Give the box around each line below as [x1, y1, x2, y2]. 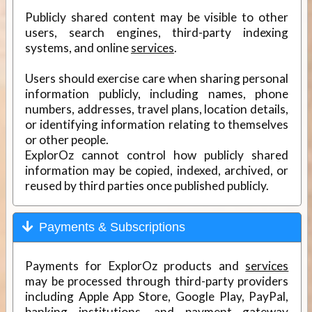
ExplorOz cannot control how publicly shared [24, 147, 289, 162]
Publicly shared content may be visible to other [24, 9, 289, 24]
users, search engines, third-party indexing [24, 24, 289, 40]
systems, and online [24, 40, 131, 55]
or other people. [24, 132, 109, 147]
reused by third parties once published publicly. [24, 178, 269, 193]
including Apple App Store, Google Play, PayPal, [24, 289, 289, 304]
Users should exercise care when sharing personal [24, 70, 289, 86]
